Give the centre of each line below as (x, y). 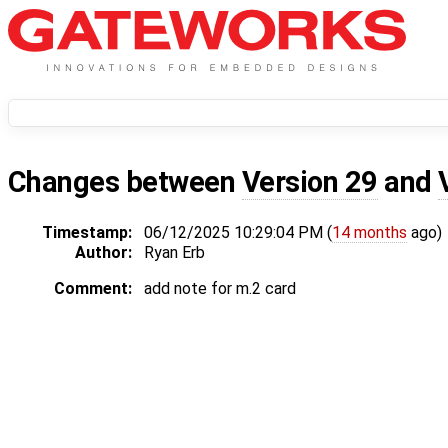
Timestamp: (87, 233)
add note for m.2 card (220, 289)
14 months (369, 233)
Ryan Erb (174, 253)
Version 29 (309, 182)
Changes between (125, 182)
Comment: (93, 289)
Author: (103, 253)
